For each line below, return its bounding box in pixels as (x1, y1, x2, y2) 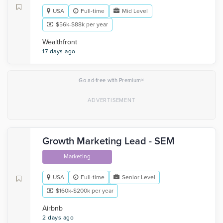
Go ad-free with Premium (79, 77, 141, 84)
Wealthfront (42, 38, 77, 46)
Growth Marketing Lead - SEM (42, 135, 175, 147)
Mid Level (122, 7, 148, 14)
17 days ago (42, 48, 76, 55)
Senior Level (122, 174, 155, 181)
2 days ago (42, 214, 74, 221)
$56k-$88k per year (56, 21, 108, 28)
